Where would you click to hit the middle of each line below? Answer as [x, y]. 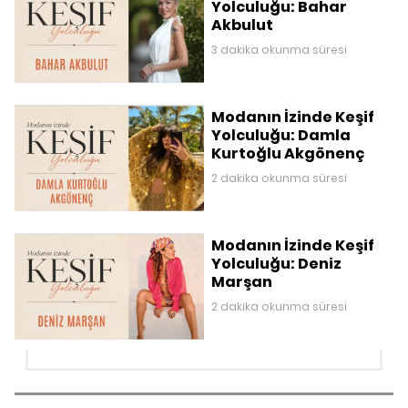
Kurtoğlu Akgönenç [288, 154]
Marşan [242, 282]
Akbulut [242, 25]
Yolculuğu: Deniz [276, 264]
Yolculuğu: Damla [281, 136]
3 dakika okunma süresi [279, 50]
